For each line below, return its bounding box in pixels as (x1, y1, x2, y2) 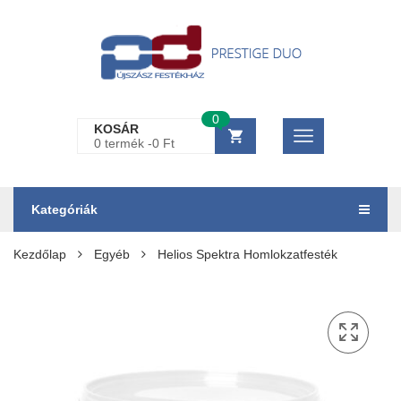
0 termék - (94, 136, 152, 150)
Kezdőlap (13, 247, 66, 261)
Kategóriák (31, 202, 98, 217)
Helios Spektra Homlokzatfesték (158, 247, 337, 261)
